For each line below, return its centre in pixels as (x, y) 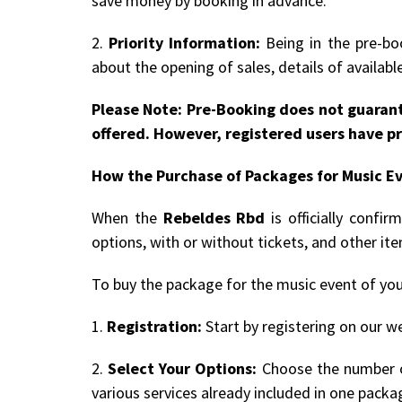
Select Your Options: (183, 368)
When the (127, 217)
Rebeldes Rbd (214, 217)
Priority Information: (185, 42)
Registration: (154, 326)
